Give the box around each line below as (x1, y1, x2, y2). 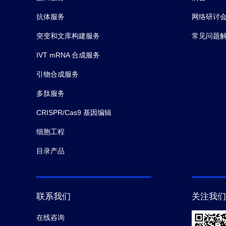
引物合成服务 (36, 70, 79, 78)
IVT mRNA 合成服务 (36, 50, 100, 59)
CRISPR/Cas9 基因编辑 (36, 108, 111, 117)
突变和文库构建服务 (36, 31, 100, 40)
